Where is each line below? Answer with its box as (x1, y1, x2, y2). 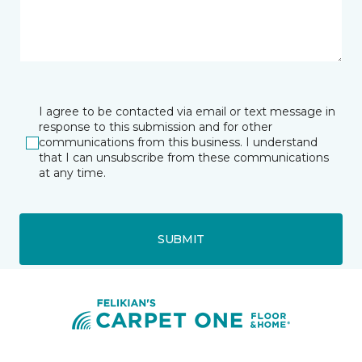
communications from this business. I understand (39, 135, 318, 149)
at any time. (39, 166, 106, 180)
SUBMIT (157, 231, 205, 246)
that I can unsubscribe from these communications (39, 150, 329, 165)
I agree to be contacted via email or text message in (39, 104, 335, 119)
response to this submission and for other (39, 120, 272, 134)
